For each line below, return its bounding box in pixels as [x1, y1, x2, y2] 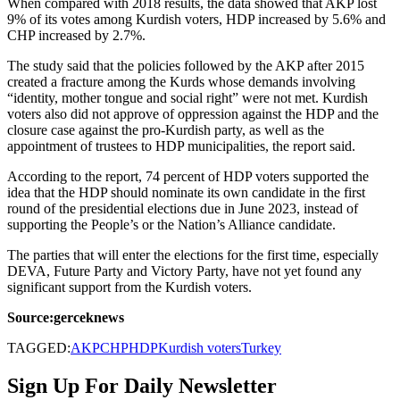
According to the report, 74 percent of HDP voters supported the [7, 168, 369, 184]
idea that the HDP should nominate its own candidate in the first [7, 184, 365, 200]
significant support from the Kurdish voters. [7, 279, 252, 295]
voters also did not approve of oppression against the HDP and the [7, 105, 379, 121]
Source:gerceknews [7, 309, 124, 325]
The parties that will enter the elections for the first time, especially [7, 246, 379, 262]
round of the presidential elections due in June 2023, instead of [7, 200, 358, 216]
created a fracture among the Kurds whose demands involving [7, 73, 355, 89]
